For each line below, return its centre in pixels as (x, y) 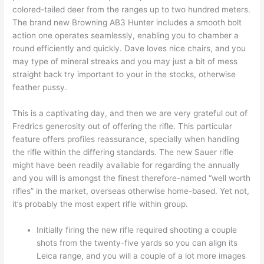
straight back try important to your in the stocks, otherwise (124, 74)
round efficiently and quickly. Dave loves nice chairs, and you (129, 48)
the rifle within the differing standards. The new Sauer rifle (123, 152)
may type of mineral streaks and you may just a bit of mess (125, 61)
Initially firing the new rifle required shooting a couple (137, 230)
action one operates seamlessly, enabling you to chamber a (126, 35)
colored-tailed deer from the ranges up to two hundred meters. (132, 9)
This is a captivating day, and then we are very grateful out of (130, 113)
